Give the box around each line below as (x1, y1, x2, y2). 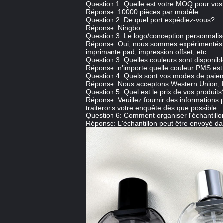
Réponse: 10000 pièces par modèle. (86, 8, 200, 16)
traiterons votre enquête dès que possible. (86, 104, 219, 111)
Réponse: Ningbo (86, 24, 140, 32)
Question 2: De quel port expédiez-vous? (86, 16, 215, 24)
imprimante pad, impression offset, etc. (86, 48, 208, 56)
